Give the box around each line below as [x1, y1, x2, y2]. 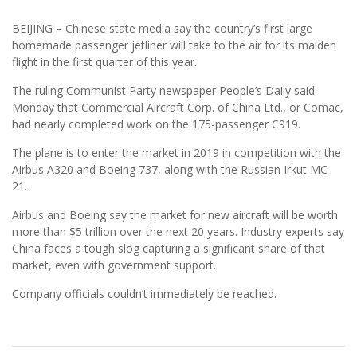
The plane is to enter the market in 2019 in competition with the [12, 145, 341, 161]
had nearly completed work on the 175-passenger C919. [12, 116, 300, 132]
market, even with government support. [12, 257, 216, 273]
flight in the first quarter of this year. [12, 54, 197, 70]
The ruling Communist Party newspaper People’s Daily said [12, 83, 315, 99]
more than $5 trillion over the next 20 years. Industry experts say [12, 224, 344, 240]
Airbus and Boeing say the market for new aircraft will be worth [12, 207, 338, 223]
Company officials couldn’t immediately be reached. [12, 286, 277, 302]
